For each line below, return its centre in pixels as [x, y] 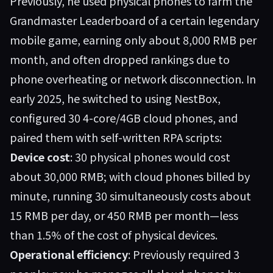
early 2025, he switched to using [92, 98]
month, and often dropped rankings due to [120, 59]
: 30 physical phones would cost [150, 157]
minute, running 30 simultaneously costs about [130, 196]
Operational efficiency [69, 254]
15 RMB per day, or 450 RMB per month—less [124, 215]
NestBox [196, 98]
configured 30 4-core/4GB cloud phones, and [124, 118]
